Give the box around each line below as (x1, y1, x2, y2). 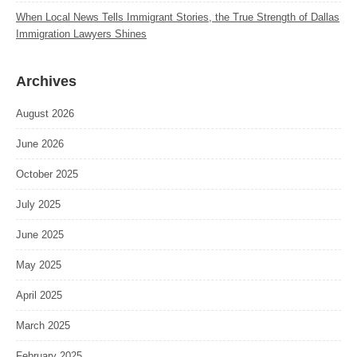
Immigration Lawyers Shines (16, 27, 147, 40)
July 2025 (16, 198, 61, 210)
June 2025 (16, 228, 64, 241)
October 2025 (16, 167, 78, 180)
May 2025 (16, 258, 61, 271)
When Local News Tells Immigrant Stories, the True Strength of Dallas (16, 10, 339, 23)
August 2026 (16, 107, 74, 120)
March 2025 (16, 319, 70, 331)
